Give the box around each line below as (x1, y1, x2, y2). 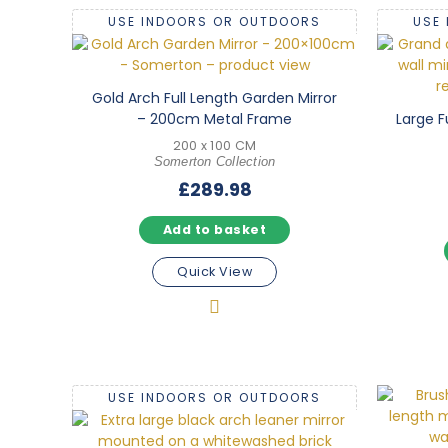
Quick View (177, 262, 252, 280)
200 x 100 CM (172, 136, 257, 154)
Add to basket (162, 220, 267, 238)
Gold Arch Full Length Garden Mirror (92, 87, 337, 108)
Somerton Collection (153, 154, 276, 169)
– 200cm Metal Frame (137, 108, 292, 129)
